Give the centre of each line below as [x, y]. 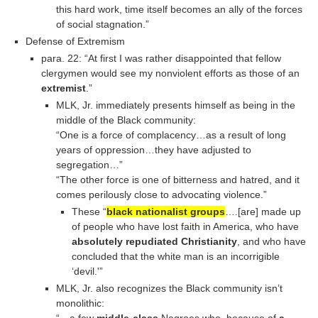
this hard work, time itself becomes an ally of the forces [180, 10]
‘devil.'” [88, 271]
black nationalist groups [166, 211]
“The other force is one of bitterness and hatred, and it [178, 180]
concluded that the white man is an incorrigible [176, 256]
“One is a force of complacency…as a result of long [171, 135]
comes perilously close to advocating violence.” [162, 195]
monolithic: [81, 303]
